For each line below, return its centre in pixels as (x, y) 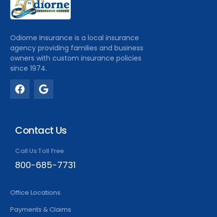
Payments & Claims (41, 209)
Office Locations (36, 192)
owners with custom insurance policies (76, 58)
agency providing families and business (77, 48)
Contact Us (41, 130)
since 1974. (29, 68)
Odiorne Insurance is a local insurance (75, 38)
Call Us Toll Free (39, 151)
